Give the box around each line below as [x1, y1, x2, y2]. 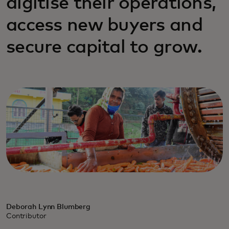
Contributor [6, 212, 47, 220]
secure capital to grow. [6, 38, 202, 57]
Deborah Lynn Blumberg [6, 203, 91, 211]
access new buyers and [6, 16, 202, 35]
